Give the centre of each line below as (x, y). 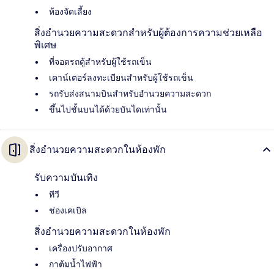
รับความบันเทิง (66, 178)
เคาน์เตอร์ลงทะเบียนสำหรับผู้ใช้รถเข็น (121, 78)
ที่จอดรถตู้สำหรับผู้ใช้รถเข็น (100, 62)
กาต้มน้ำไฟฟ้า (76, 265)
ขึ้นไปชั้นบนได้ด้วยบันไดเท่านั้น (108, 110)
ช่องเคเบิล (68, 211)
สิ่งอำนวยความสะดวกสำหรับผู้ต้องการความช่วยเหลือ (148, 33)
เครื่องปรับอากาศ (81, 249)
